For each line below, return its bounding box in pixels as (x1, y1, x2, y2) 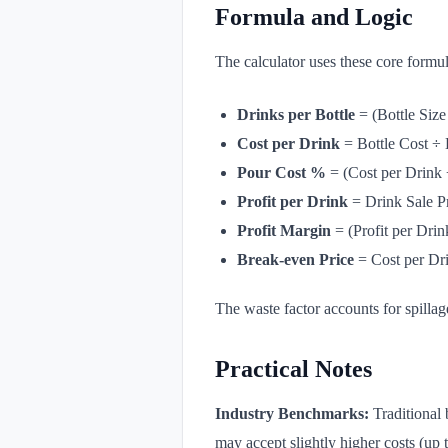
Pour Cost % (237, 164, 326, 181)
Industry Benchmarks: (215, 405, 369, 422)
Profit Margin (237, 222, 331, 239)
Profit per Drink (237, 193, 348, 210)
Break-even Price (237, 251, 354, 268)
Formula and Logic (215, 4, 413, 30)
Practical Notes (215, 356, 372, 382)
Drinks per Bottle (237, 106, 355, 123)
